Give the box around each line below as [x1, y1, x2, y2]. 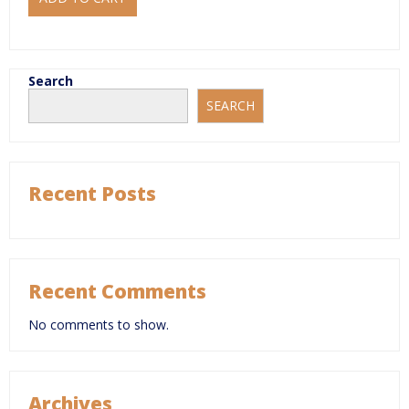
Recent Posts [28, 180, 156, 206]
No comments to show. [28, 316, 169, 334]
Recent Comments [28, 278, 206, 304]
